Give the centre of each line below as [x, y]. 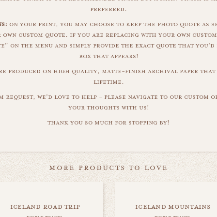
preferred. [108, 9]
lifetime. [108, 82]
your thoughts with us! [108, 108]
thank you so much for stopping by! [108, 123]
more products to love [108, 167]
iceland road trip [45, 206]
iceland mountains [173, 206]
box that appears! [108, 56]
